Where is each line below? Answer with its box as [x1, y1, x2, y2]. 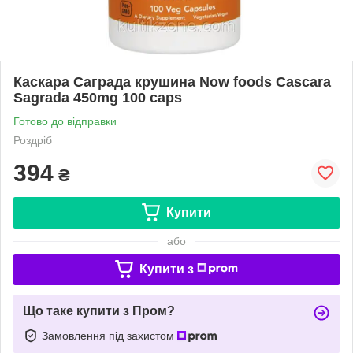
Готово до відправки [13, 114, 117, 128]
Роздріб [13, 133, 52, 147]
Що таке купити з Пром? [23, 303, 175, 318]
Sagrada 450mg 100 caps [13, 89, 182, 106]
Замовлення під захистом [42, 329, 177, 342]
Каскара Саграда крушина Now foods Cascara [13, 73, 331, 90]
